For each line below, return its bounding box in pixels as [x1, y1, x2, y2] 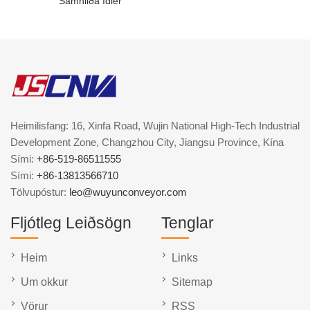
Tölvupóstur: [10, 186, 69, 199]
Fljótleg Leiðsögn [10, 214, 131, 232]
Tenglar [161, 214, 214, 232]
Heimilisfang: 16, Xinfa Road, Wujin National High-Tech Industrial [10, 120, 300, 132]
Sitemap [172, 276, 212, 289]
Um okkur [21, 276, 68, 289]
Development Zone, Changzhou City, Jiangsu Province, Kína [10, 136, 284, 149]
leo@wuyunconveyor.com [69, 186, 187, 199]
